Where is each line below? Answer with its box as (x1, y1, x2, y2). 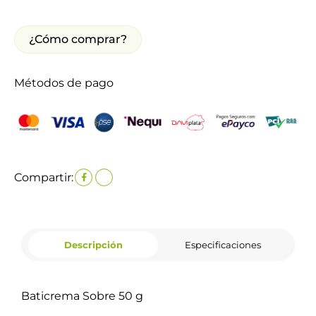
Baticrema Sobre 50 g (21, 289, 144, 303)
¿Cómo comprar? (29, 32, 127, 46)
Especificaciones (184, 238, 261, 250)
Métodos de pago (14, 75, 114, 90)
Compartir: (14, 170, 73, 184)
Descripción (63, 238, 123, 250)
